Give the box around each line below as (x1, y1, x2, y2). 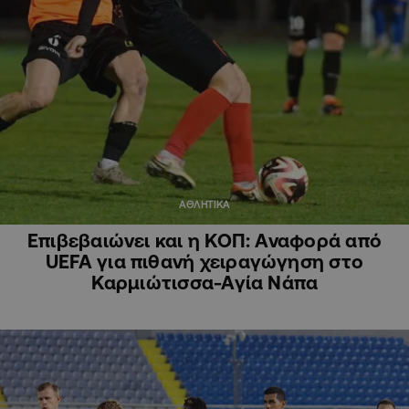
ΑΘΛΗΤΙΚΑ (179, 199, 230, 211)
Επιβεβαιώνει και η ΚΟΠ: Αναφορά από (26, 229, 383, 252)
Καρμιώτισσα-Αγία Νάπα (90, 271, 319, 294)
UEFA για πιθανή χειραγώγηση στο (45, 250, 364, 273)
